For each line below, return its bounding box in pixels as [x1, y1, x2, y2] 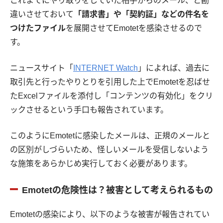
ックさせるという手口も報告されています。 [10, 106, 168, 114]
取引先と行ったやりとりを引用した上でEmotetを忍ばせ [10, 78, 210, 87]
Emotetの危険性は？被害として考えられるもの [22, 185, 213, 196]
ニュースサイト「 [10, 64, 73, 73]
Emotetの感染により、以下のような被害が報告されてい [10, 210, 210, 219]
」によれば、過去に [138, 64, 210, 73]
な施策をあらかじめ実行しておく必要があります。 [10, 159, 192, 168]
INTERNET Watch [73, 64, 138, 73]
